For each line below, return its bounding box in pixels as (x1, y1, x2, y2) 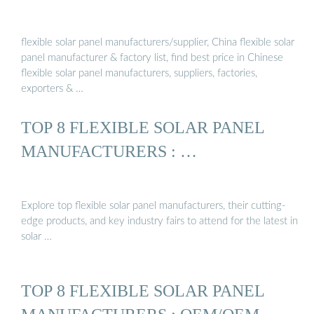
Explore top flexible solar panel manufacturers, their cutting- (21, 200, 286, 211)
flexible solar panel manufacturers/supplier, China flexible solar (21, 37, 294, 48)
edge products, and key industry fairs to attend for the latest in (21, 215, 298, 226)
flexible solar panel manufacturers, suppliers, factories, (21, 68, 257, 79)
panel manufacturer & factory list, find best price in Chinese (21, 53, 283, 64)
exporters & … (21, 83, 83, 95)
